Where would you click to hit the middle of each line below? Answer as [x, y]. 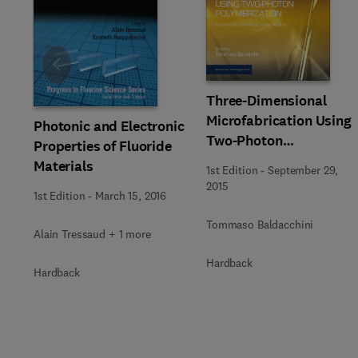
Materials [64, 166]
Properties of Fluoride [103, 146]
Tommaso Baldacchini [260, 224]
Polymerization [255, 160]
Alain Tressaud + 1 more [92, 234]
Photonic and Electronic [109, 126]
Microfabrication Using [279, 120]
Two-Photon [245, 140]
